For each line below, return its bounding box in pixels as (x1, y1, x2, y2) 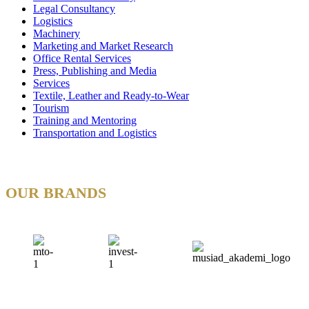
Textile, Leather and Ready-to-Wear (33, 89, 189, 101)
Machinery (33, 27, 80, 39)
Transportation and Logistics (33, 126, 157, 139)
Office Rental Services (33, 52, 131, 64)
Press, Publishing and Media (33, 64, 157, 77)
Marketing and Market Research (33, 39, 173, 52)
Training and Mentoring (33, 114, 137, 126)
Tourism (33, 101, 69, 114)
